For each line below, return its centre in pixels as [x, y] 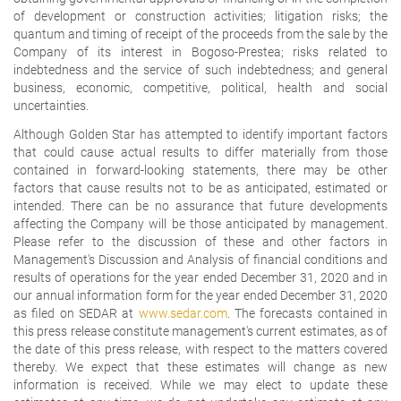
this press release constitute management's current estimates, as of [200, 331]
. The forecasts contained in [307, 313]
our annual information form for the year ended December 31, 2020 [200, 295]
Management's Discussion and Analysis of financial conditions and [200, 259]
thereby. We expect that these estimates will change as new [200, 367]
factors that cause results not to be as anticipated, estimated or [200, 188]
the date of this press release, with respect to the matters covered [200, 349]
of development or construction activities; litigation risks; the [200, 16]
